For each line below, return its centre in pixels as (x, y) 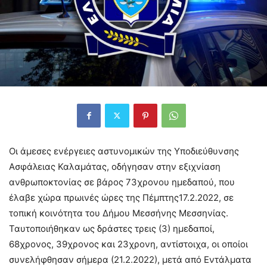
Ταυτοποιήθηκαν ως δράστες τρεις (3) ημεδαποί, (112, 228)
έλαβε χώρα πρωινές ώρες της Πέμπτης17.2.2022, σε (121, 197)
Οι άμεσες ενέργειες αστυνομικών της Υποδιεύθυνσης (124, 151)
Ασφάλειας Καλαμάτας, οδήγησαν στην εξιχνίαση (115, 166)
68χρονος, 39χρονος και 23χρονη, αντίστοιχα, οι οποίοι (128, 244)
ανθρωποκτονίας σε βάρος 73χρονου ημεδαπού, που (122, 182)
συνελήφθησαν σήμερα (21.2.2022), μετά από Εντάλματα (130, 259)
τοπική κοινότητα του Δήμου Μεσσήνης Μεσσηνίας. (119, 213)
